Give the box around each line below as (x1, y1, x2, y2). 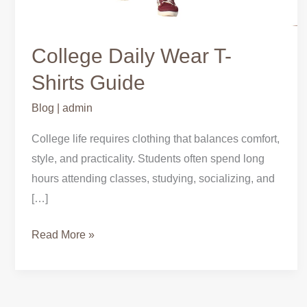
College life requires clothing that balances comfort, (32, 132, 280, 145)
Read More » (32, 228, 95, 241)
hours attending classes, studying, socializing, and (32, 172, 275, 184)
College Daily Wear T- (32, 44, 232, 67)
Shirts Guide (32, 71, 145, 94)
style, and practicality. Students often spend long (32, 152, 265, 164)
